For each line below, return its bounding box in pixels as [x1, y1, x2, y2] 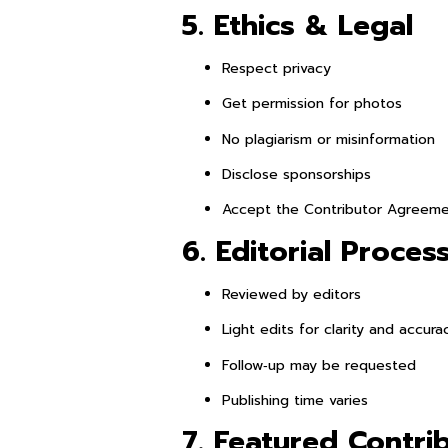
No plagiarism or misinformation [222, 128, 435, 150]
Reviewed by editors [222, 283, 361, 305]
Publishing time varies [222, 389, 368, 411]
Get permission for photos [222, 93, 402, 115]
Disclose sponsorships [222, 163, 371, 185]
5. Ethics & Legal [182, 3, 413, 47]
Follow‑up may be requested [222, 354, 416, 376]
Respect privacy [222, 57, 331, 79]
